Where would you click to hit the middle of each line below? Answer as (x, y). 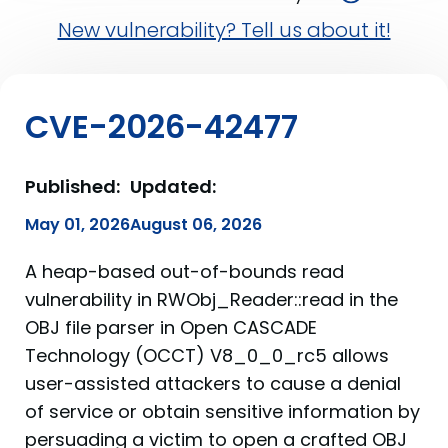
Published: (72, 186)
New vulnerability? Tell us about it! (224, 30)
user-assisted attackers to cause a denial (213, 383)
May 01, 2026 (77, 224)
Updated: (173, 186)
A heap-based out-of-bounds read (184, 271)
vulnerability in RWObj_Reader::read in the (211, 299)
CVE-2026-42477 (161, 126)
